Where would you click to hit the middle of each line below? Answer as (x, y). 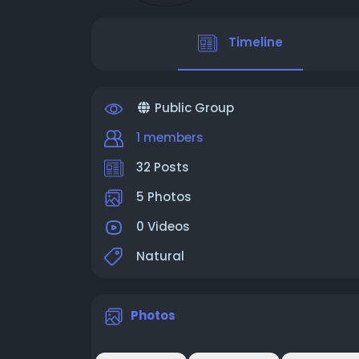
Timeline (256, 42)
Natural (160, 256)
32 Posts (163, 167)
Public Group (192, 108)
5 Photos (164, 197)
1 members (170, 137)
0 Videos (163, 226)
